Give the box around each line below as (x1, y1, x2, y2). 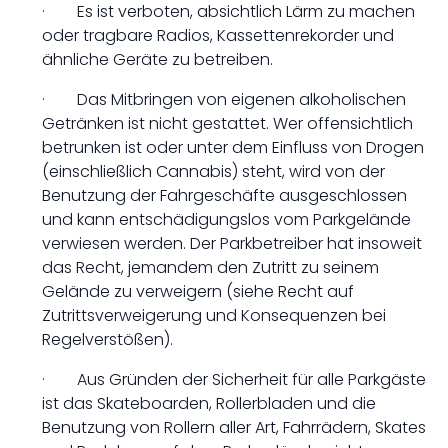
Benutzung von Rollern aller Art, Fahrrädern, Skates (42, 416, 426, 439)
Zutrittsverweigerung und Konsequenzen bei (42, 304, 386, 327)
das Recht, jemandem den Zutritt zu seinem (42, 256, 379, 279)
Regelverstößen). (42, 328, 173, 351)
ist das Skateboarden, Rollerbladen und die (42, 392, 376, 415)
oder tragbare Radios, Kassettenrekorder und (42, 24, 394, 47)
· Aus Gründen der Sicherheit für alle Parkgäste (42, 368, 426, 391)
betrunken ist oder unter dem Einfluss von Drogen (42, 136, 424, 159)
